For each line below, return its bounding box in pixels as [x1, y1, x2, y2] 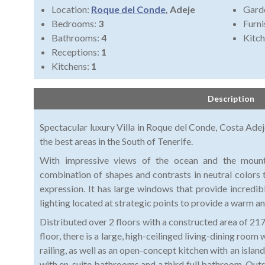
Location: [51, 4, 91, 15]
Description [208, 93, 254, 104]
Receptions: [51, 46, 101, 58]
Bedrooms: [51, 18, 98, 30]
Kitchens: [51, 60, 91, 72]
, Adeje [166, 4, 195, 15]
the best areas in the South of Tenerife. [40, 135, 193, 147]
